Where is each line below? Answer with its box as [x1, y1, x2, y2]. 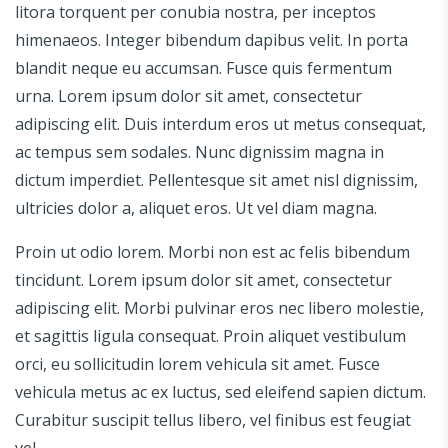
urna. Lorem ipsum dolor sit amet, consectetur [15, 84, 362, 107]
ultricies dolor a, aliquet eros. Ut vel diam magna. [15, 196, 377, 219]
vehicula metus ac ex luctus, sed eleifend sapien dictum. [15, 380, 426, 403]
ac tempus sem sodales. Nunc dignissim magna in [15, 140, 384, 163]
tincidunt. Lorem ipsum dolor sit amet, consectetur [15, 268, 392, 291]
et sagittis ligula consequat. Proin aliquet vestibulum [15, 324, 406, 347]
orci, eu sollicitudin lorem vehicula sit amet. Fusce [15, 352, 380, 375]
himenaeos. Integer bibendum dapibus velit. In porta [15, 28, 408, 51]
